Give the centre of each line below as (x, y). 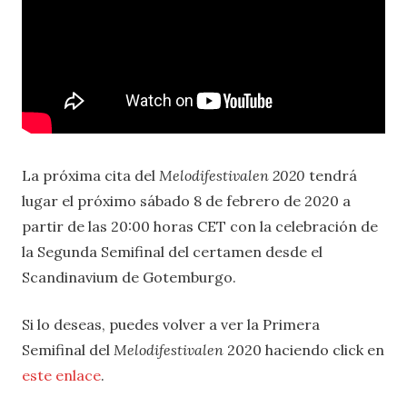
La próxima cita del (90, 175)
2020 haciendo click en (304, 349)
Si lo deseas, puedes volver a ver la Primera (171, 324)
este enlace (61, 375)
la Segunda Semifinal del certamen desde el (172, 251)
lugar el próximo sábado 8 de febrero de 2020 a (186, 200)
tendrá (331, 175)
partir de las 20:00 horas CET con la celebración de (200, 226)
